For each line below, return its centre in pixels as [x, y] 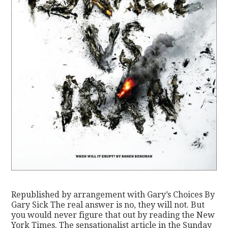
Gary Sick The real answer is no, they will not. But [108, 205]
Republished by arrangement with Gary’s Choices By [113, 194]
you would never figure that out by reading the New [113, 215]
